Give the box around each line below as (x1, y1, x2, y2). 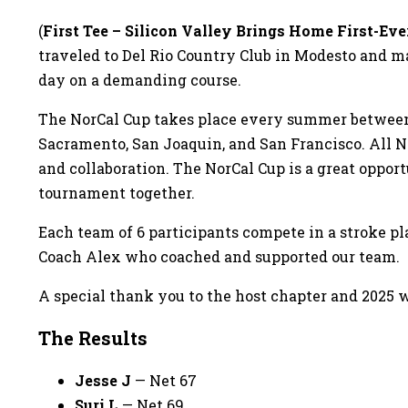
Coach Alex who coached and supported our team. (38, 247, 400, 266)
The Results (38, 326, 148, 350)
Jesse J (75, 371, 131, 390)
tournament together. (38, 183, 195, 202)
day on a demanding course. (38, 70, 241, 89)
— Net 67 (131, 371, 197, 390)
